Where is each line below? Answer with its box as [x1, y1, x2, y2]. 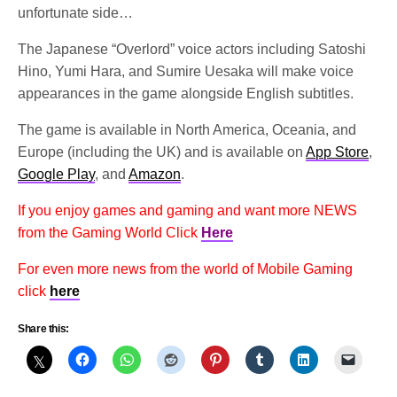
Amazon [128, 166, 182, 182]
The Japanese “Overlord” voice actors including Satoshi [18, 41, 367, 57]
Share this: [18, 322, 70, 335]
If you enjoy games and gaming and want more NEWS [18, 202, 358, 218]
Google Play [18, 166, 96, 182]
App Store [306, 144, 370, 160]
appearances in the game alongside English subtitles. [18, 85, 358, 101]
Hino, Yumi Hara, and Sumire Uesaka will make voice [18, 63, 354, 79]
